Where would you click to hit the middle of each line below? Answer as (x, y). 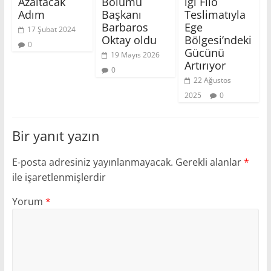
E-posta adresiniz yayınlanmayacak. (92, 162)
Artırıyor (205, 66)
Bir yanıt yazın (56, 136)
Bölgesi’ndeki (218, 40)
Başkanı (121, 15)
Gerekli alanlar (209, 162)
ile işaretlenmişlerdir (59, 178)
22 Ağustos (213, 80)
